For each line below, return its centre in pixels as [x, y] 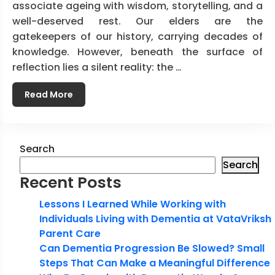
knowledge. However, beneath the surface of [137, 52]
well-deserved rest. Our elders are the [137, 21]
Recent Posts [71, 182]
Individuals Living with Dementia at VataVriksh [155, 219]
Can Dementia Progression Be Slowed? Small [152, 248]
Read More [49, 94]
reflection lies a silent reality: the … [97, 67]
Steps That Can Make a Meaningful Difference [155, 263]
